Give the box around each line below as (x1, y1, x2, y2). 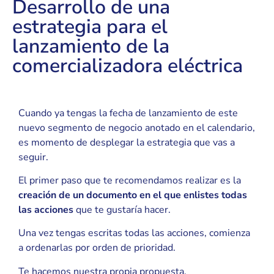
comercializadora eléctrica (12, 53, 243, 80)
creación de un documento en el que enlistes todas (18, 188, 247, 202)
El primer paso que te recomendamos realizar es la (18, 173, 241, 187)
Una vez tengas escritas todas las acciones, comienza (18, 226, 250, 240)
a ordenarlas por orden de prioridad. (18, 241, 176, 255)
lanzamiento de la (12, 33, 169, 60)
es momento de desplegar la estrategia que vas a (18, 135, 235, 149)
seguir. (18, 150, 48, 164)
